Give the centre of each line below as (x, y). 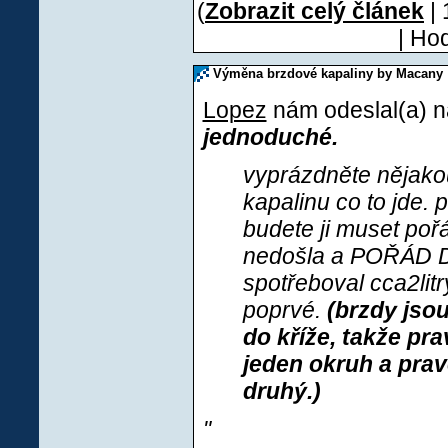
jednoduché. (270, 137)
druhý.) (281, 391)
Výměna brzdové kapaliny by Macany (325, 73)
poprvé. (284, 310)
